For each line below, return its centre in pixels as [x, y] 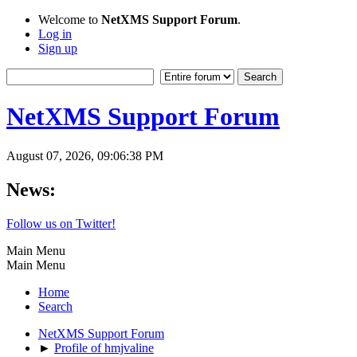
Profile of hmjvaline [104, 347]
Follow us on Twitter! [61, 223]
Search [55, 306]
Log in [55, 34]
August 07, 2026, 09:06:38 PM [85, 155]
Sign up [58, 48]
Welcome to [70, 20]
